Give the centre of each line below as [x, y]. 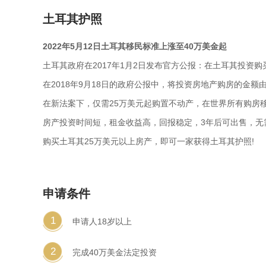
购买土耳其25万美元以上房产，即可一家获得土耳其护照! [148, 141]
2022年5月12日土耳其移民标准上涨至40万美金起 [135, 46]
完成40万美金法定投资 [115, 252]
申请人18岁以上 [102, 221]
